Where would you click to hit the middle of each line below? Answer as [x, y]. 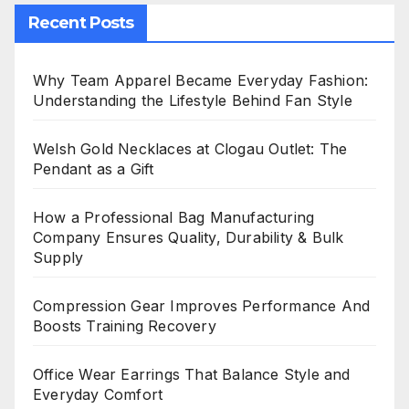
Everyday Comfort [98, 394]
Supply [58, 257]
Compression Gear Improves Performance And [202, 306]
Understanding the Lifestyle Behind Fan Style [193, 100]
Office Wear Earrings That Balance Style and [192, 374]
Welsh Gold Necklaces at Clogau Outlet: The [190, 149]
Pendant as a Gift [94, 169]
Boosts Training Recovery [125, 326]
